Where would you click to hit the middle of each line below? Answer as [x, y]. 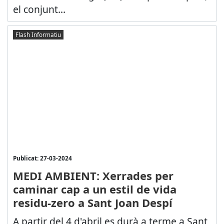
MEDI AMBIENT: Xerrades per [93, 175]
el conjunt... [39, 9]
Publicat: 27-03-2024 [42, 158]
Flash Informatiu [38, 35]
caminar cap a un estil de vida [94, 189]
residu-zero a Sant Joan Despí [92, 202]
